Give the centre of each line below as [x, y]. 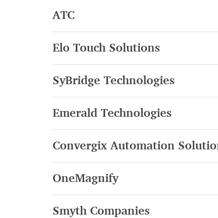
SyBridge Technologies [113, 81]
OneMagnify [85, 179]
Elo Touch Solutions [106, 48]
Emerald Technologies [112, 114]
